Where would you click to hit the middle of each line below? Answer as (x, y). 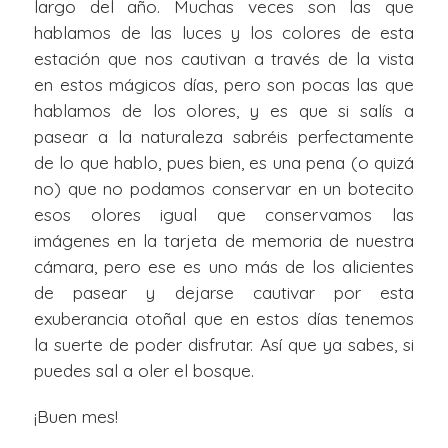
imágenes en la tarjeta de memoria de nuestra (224, 240)
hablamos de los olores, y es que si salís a (224, 110)
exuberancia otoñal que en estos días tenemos (224, 318)
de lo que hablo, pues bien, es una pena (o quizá (224, 162)
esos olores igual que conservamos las (224, 214)
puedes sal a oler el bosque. (144, 370)
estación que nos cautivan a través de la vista (224, 58)
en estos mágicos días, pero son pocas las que (224, 84)
